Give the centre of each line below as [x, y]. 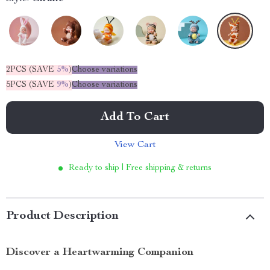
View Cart [135, 145]
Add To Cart [135, 118]
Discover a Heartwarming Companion [100, 253]
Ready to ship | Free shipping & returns [140, 168]
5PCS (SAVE [31, 85]
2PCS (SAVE [31, 70]
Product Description [62, 216]
